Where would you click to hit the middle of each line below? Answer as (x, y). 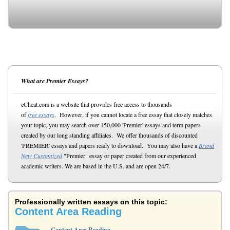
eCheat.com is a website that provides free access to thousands (97, 104)
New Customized (42, 156)
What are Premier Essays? (55, 81)
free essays (41, 114)
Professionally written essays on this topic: (91, 202)
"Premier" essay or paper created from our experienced (129, 156)
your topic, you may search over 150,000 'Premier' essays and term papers (111, 125)
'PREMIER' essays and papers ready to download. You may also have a (110, 145)
